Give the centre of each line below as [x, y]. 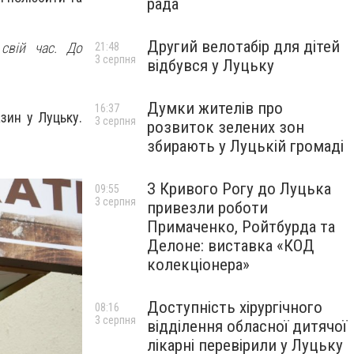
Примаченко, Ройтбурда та [241, 227]
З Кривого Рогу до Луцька [239, 189]
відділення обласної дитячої [247, 326]
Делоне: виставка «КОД [231, 246]
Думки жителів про [215, 108]
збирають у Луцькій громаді [245, 146]
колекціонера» [198, 265]
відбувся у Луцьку [211, 66]
